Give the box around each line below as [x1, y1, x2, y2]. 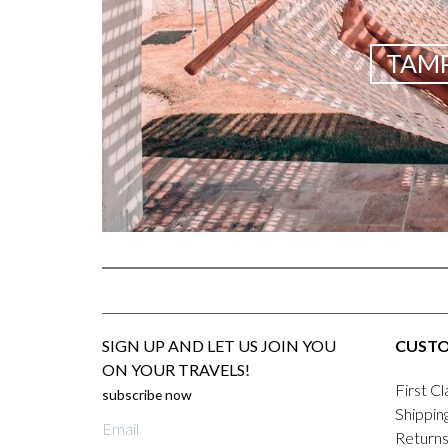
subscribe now [102, 386, 192, 404]
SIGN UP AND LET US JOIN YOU [102, 336, 336, 356]
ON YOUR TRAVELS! [102, 360, 250, 380]
